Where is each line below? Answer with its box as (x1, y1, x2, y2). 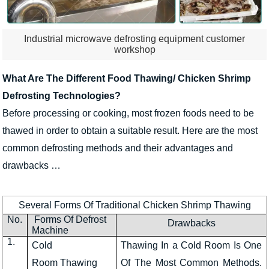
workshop (113, 44, 156, 55)
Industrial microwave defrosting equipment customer (24, 33, 245, 44)
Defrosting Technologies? (2, 90, 121, 101)
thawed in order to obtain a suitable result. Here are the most (2, 125, 258, 136)
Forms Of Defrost (32, 214, 107, 225)
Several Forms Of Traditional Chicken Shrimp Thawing (18, 200, 251, 211)
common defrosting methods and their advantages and (2, 142, 233, 153)
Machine (32, 225, 69, 236)
